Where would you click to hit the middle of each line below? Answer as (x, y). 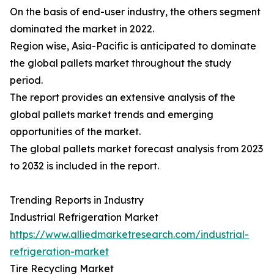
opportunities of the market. (75, 132)
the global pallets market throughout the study (120, 63)
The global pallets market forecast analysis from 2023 (136, 149)
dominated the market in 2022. (82, 29)
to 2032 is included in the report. (84, 166)
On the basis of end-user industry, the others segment (135, 12)
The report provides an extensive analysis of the (123, 98)
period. (26, 80)
